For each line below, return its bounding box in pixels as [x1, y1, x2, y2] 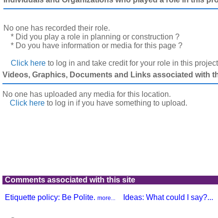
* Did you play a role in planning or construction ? [11, 33, 180, 41]
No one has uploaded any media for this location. [2, 90, 171, 98]
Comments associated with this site [5, 176, 135, 184]
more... [97, 195, 115, 201]
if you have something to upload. [74, 99, 187, 107]
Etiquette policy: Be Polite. [5, 193, 97, 201]
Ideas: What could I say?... [123, 193, 213, 201]
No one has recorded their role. [3, 24, 110, 32]
